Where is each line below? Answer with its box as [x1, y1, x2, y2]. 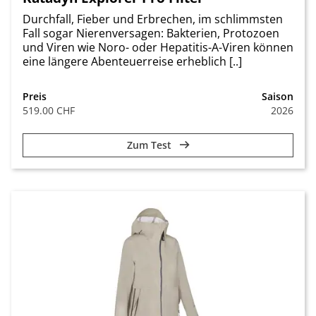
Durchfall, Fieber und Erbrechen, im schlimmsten [23, 11, 283, 27]
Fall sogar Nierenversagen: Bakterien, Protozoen [23, 25, 279, 41]
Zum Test [126, 138, 174, 152]
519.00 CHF [23, 104, 75, 117]
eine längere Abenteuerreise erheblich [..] [23, 54, 242, 69]
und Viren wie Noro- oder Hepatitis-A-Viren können [23, 39, 293, 55]
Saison [262, 90, 293, 103]
